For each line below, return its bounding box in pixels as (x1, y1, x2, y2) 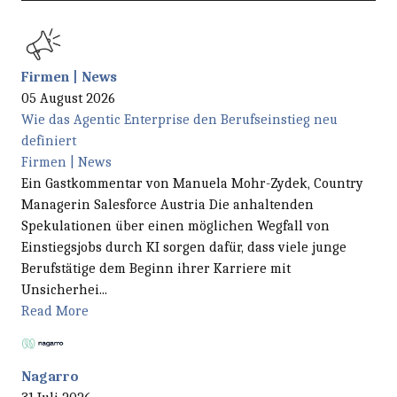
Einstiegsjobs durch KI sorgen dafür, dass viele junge (21, 238, 346, 255)
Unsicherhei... (21, 281, 107, 298)
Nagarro (21, 368, 79, 385)
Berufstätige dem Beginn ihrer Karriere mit (21, 260, 291, 276)
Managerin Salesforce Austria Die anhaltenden (21, 196, 314, 213)
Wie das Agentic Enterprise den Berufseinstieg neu (21, 111, 338, 128)
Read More (21, 302, 89, 319)
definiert (21, 132, 76, 149)
